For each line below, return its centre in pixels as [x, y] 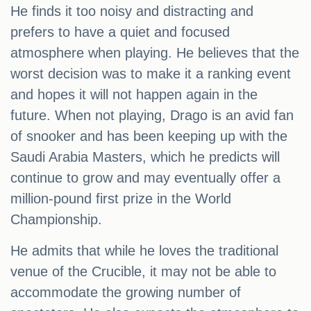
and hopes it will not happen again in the [134, 95]
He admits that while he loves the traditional [144, 251]
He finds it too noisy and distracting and [132, 11]
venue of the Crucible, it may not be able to [143, 272]
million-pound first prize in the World [121, 199]
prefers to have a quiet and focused [120, 32]
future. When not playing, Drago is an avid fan [152, 116]
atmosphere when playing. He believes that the [155, 53]
